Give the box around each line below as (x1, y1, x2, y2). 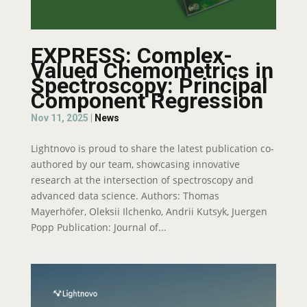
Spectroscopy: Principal (30, 73, 267, 99)
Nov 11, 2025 (30, 112, 88, 123)
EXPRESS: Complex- (30, 42, 232, 69)
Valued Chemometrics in (30, 58, 273, 84)
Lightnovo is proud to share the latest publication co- (30, 142, 274, 155)
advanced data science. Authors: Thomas (30, 189, 219, 202)
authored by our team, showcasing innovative (30, 158, 240, 171)
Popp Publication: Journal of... (30, 221, 167, 234)
